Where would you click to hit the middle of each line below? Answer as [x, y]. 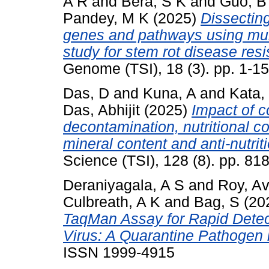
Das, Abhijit [101, 110]
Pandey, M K [106, 19]
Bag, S [217, 202]
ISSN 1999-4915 [119, 252]
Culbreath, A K [112, 202]
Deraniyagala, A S [124, 185]
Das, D [86, 94]
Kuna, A [169, 94]
